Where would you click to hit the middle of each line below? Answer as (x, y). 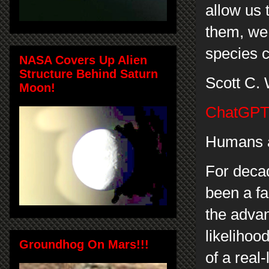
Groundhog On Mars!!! (84, 244)
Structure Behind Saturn (89, 74)
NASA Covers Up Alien (83, 60)
